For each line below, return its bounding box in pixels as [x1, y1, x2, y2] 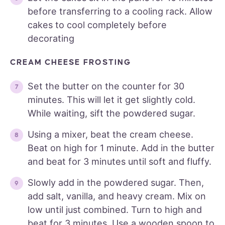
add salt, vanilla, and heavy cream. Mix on [28, 191, 206, 202]
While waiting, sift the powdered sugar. [28, 108, 195, 119]
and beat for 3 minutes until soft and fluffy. [28, 156, 211, 167]
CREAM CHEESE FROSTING [10, 58, 131, 67]
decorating [28, 33, 74, 44]
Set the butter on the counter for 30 [28, 81, 184, 92]
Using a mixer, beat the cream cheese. [28, 129, 193, 140]
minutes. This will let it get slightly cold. [28, 94, 195, 105]
